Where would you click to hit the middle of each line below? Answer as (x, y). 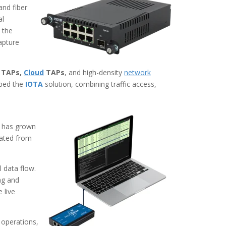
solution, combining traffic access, (100, 84)
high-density (104, 72)
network (138, 72)
